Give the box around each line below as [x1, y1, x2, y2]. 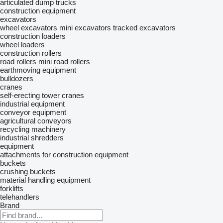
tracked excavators [113, 23, 176, 32]
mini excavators [59, 23, 111, 32]
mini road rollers [38, 57, 90, 66]
